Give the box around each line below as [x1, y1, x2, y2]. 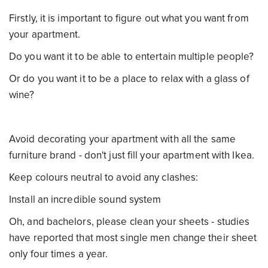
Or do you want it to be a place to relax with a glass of [9, 72, 249, 85]
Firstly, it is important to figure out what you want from [9, 12, 249, 25]
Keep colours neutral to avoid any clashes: [9, 171, 199, 184]
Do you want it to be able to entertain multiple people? [9, 50, 254, 63]
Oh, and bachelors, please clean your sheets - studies [9, 215, 250, 228]
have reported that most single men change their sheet [9, 232, 257, 244]
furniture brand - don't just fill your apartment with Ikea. [9, 149, 254, 162]
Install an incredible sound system [9, 193, 162, 206]
